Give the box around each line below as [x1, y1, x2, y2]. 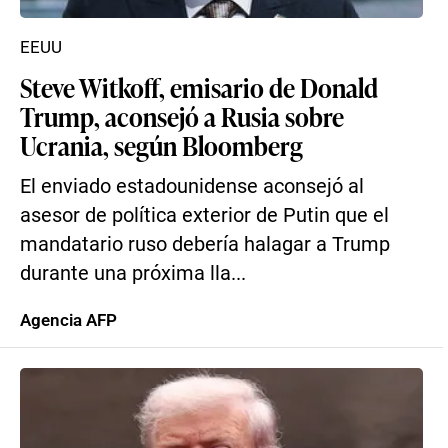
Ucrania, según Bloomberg [20, 127, 303, 163]
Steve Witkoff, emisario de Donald [20, 69, 378, 105]
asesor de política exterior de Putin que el [20, 204, 389, 227]
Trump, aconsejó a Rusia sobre [20, 98, 344, 134]
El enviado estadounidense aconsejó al [20, 175, 364, 198]
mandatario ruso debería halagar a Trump [20, 233, 390, 256]
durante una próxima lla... [20, 262, 246, 285]
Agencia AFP [20, 310, 117, 330]
